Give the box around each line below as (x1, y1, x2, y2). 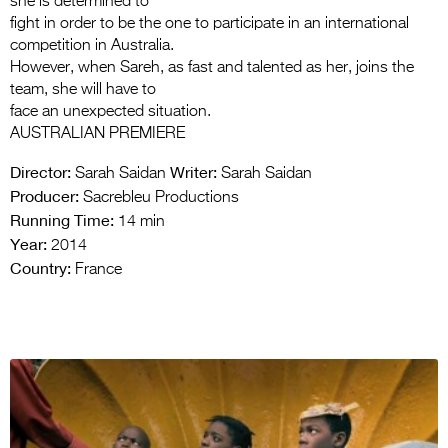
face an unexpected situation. (10, 104, 211, 121)
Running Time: (10, 210, 114, 231)
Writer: (170, 162, 217, 183)
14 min (114, 214, 165, 231)
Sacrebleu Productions (79, 190, 239, 207)
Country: (10, 258, 71, 279)
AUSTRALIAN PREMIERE (10, 126, 185, 143)
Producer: (10, 186, 79, 207)
